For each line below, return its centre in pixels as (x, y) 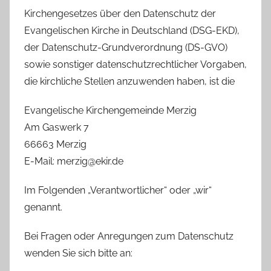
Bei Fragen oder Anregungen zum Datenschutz (129, 236)
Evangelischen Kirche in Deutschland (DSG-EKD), (132, 30)
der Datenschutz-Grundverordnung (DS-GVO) (126, 47)
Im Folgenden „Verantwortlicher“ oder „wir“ (118, 190)
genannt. (43, 207)
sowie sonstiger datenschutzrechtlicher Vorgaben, (135, 64)
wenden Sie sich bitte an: (78, 253)
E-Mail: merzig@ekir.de (74, 161)
